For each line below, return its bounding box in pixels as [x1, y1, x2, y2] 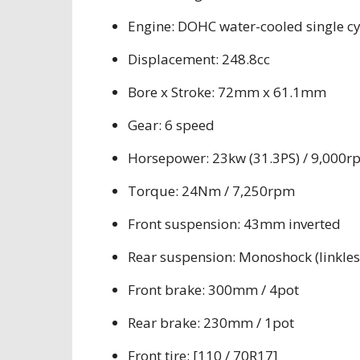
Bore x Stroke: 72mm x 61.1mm [128, 83, 326, 101]
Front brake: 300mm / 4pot [128, 280, 299, 299]
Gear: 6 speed [128, 116, 215, 134]
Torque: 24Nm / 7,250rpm [128, 182, 295, 200]
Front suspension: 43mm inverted [128, 215, 341, 233]
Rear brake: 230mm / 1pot [128, 313, 294, 332]
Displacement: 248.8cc [128, 50, 270, 68]
